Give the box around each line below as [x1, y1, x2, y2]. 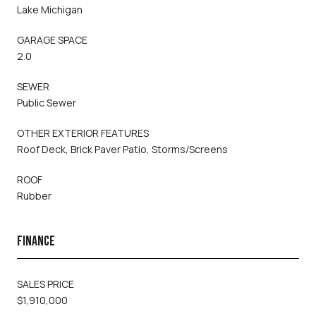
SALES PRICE [17, 276, 74, 291]
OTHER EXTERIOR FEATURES [17, 126, 149, 140]
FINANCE [17, 232, 55, 250]
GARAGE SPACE [17, 32, 87, 47]
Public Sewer [17, 95, 76, 109]
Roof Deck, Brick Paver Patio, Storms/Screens [17, 142, 228, 156]
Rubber [17, 188, 51, 202]
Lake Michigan [17, 2, 83, 16]
